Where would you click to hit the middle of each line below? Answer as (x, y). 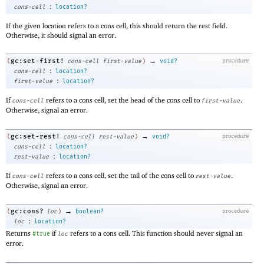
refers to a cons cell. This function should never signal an (156, 233)
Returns (19, 233)
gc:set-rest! (35, 136)
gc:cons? (27, 212)
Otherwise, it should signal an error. (61, 35)
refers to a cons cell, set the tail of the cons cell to (120, 175)
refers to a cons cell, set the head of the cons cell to (123, 100)
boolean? (90, 212)
